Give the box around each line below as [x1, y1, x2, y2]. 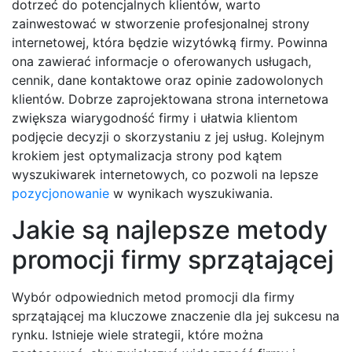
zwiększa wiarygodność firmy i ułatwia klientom [12, 109, 298, 126]
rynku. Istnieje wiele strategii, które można [12, 326, 263, 343]
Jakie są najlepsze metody [12, 214, 328, 245]
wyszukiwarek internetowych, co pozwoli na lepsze [12, 166, 318, 182]
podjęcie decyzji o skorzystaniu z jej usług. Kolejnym [12, 128, 324, 145]
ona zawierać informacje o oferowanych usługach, [12, 53, 311, 69]
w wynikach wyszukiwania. [109, 185, 273, 201]
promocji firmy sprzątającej [12, 244, 334, 275]
